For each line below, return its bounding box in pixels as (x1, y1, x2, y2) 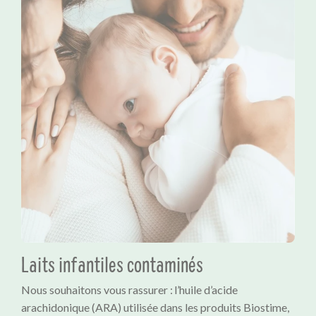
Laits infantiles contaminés (21, 255, 203, 277)
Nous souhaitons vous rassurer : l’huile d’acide (21, 283, 238, 297)
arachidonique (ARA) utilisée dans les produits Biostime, (21, 300, 289, 315)
